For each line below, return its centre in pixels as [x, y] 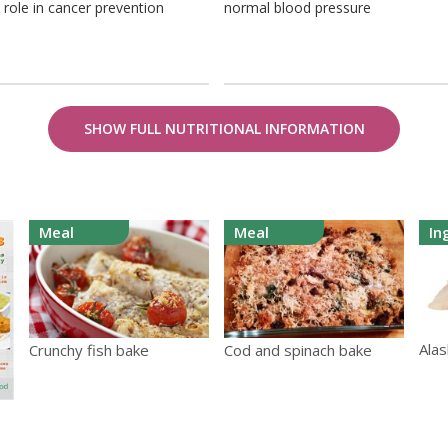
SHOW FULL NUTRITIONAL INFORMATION [224, 129]
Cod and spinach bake [298, 349]
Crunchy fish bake [89, 349]
